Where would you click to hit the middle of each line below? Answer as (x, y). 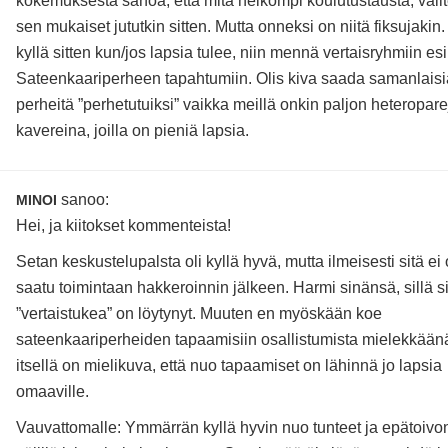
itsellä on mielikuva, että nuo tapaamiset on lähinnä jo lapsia (228, 366)
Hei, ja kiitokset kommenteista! (123, 226)
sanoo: (84, 200)
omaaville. (52, 392)
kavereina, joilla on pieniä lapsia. (132, 131)
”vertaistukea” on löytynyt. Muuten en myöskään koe (198, 314)
